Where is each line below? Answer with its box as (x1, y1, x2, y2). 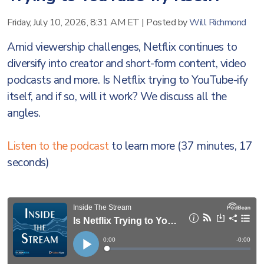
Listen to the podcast (7, 138, 109, 154)
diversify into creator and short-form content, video (7, 56, 246, 71)
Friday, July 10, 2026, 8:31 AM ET (7, 16, 140, 29)
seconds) (7, 155, 49, 170)
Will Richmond (189, 16, 246, 29)
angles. (7, 105, 43, 121)
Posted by (146, 16, 189, 29)
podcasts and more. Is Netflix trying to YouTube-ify (7, 72, 248, 88)
